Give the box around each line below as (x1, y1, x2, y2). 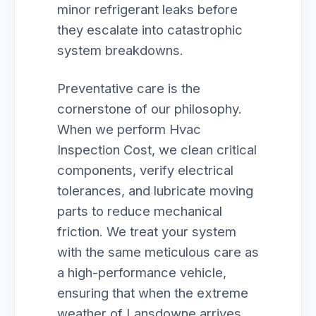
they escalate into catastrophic (57, 22, 243, 37)
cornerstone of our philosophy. (57, 101, 242, 116)
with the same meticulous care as (57, 244, 259, 260)
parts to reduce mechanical (57, 203, 222, 219)
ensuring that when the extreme (57, 285, 248, 300)
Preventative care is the (57, 80, 200, 96)
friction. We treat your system (57, 224, 236, 239)
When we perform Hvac (57, 121, 201, 137)
